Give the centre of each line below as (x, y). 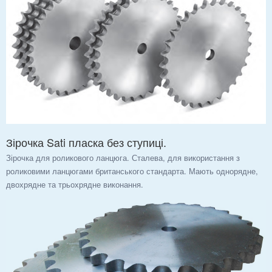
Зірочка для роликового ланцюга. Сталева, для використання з (123, 157)
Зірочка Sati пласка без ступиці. (86, 142)
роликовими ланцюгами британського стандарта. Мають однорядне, (132, 171)
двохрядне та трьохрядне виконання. (75, 184)
